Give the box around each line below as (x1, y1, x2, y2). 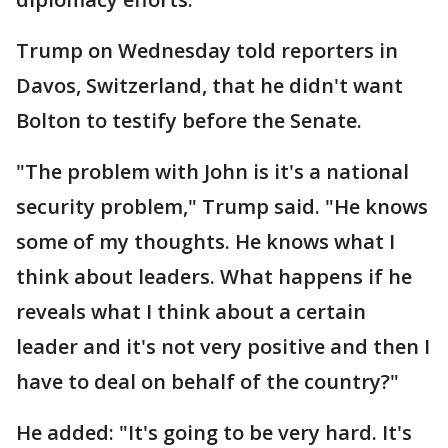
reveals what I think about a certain (16, 298, 366, 326)
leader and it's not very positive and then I (16, 333, 430, 361)
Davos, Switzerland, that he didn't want (16, 72, 403, 100)
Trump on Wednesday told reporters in (16, 37, 398, 65)
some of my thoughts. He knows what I (16, 228, 395, 256)
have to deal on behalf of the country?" (16, 368, 399, 396)
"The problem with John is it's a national (16, 158, 409, 186)
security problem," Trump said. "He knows (16, 193, 428, 221)
